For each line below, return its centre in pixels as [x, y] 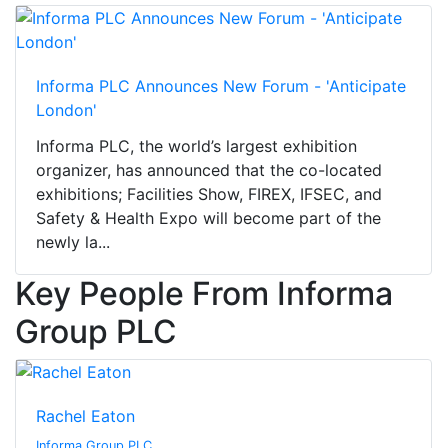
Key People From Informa [204, 294]
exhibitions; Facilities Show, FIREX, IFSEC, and [209, 194]
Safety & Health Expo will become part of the [208, 218]
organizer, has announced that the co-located [209, 170]
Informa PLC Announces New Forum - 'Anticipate [221, 86]
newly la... [73, 242]
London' [66, 110]
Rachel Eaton [85, 416]
